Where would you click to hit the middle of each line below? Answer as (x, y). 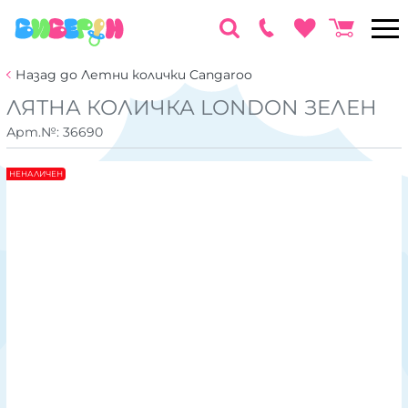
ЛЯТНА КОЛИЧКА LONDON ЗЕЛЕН (192, 107)
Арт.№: (35, 132)
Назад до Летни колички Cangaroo (134, 75)
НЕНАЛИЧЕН (36, 174)
